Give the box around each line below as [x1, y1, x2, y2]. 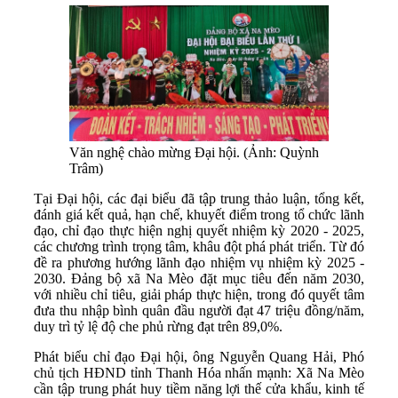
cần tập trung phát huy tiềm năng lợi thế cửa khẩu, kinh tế [34, 380, 364, 396]
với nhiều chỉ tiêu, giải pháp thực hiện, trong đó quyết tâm [34, 286, 364, 302]
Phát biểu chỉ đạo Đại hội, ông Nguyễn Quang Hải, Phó [34, 348, 364, 364]
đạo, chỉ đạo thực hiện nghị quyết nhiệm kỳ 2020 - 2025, [34, 222, 364, 238]
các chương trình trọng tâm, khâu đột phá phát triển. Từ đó [34, 238, 364, 254]
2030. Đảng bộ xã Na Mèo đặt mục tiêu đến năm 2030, [34, 270, 364, 286]
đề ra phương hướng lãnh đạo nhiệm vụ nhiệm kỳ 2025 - [34, 254, 364, 270]
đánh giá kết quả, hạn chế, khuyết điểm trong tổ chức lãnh [34, 206, 364, 222]
